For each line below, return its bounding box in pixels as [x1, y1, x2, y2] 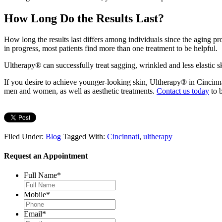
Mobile [24, 190, 46, 199]
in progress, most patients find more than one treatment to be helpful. [4, 44, 218, 53]
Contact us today [157, 86, 209, 95]
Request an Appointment [4, 152, 88, 161]
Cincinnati [107, 132, 139, 141]
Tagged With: [63, 132, 107, 141]
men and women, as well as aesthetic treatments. [4, 86, 157, 95]
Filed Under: [4, 132, 46, 141]
